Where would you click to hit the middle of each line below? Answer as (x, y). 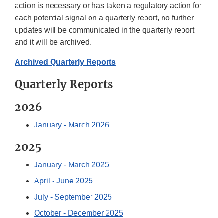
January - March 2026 (72, 125)
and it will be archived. (53, 42)
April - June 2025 (64, 181)
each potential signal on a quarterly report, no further (104, 18)
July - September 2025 (73, 197)
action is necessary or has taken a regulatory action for (108, 6)
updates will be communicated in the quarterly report (104, 30)
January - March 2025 (72, 165)
